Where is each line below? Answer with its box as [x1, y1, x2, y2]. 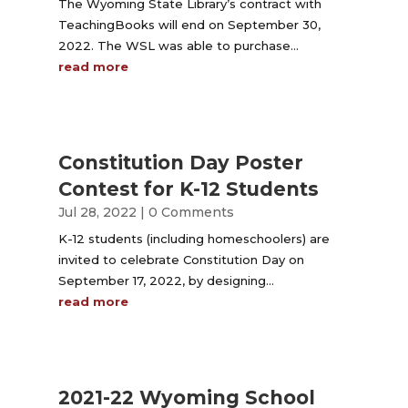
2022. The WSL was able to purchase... [57, 37, 299, 53]
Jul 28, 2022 [57, 204, 137, 220]
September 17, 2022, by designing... [57, 273, 274, 288]
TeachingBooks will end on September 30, [57, 16, 321, 32]
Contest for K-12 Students [57, 178, 319, 200]
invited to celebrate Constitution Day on [57, 252, 304, 267]
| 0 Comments [136, 204, 234, 220]
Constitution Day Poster [57, 151, 303, 174]
